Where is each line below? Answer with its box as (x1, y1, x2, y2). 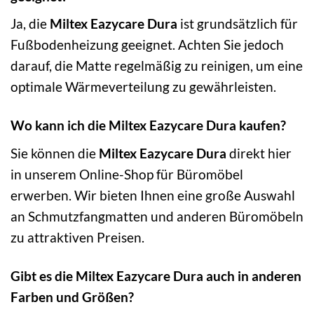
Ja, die (11, 15, 50, 32)
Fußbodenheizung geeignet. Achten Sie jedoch (11, 36, 284, 53)
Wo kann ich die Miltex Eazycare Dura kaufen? (11, 117, 286, 134)
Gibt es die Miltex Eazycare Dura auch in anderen (11, 267, 301, 284)
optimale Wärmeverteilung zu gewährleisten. (11, 78, 276, 95)
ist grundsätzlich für (177, 15, 298, 32)
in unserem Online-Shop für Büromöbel (11, 165, 243, 182)
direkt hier (226, 144, 292, 161)
